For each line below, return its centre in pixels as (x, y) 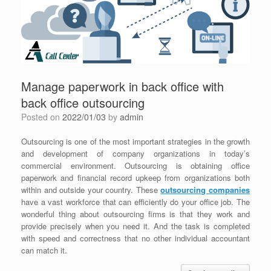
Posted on (44, 117)
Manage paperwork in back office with (122, 87)
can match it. (44, 250)
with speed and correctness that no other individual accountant (135, 238)
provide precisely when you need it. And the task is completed (135, 226)
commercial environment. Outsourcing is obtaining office (135, 166)
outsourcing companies (205, 190)
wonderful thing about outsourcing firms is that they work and (135, 214)
